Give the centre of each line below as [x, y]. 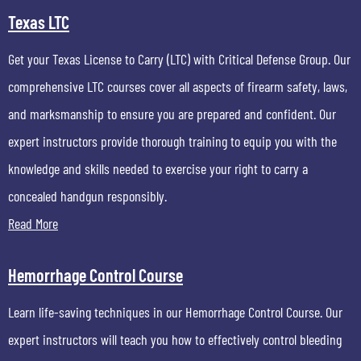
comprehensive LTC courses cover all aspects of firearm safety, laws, [178, 86]
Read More [33, 223]
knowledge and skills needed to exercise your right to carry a [158, 168]
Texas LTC [39, 22]
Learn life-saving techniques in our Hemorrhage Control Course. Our [175, 312]
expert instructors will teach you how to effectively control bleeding [175, 339]
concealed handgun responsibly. [87, 196]
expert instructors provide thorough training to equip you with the [172, 141]
